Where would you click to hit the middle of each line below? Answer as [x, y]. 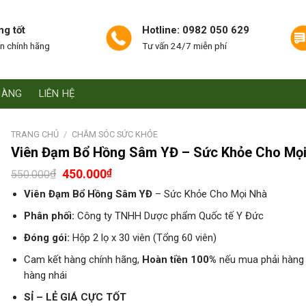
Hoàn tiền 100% [180, 260]
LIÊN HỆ [57, 94]
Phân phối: [50, 216]
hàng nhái [46, 276]
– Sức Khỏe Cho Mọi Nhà [210, 194]
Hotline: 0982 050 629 [195, 30]
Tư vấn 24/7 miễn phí [184, 46]
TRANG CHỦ [35, 134]
